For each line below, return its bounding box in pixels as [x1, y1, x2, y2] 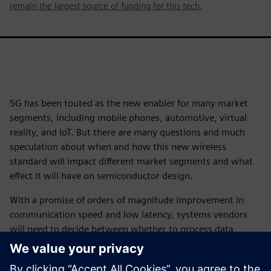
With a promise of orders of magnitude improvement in [10, 194, 244, 206]
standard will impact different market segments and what [10, 155, 253, 167]
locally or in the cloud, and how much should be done [10, 238, 235, 249]
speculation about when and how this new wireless [10, 141, 226, 152]
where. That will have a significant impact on [10, 252, 198, 264]
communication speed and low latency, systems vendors [10, 209, 247, 220]
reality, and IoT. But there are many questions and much [10, 126, 245, 138]
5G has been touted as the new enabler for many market [10, 97, 248, 109]
